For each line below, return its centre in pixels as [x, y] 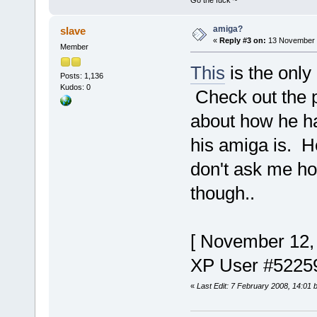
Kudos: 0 [75, 87]
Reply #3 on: [242, 41]
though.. [222, 194]
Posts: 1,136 [81, 75]
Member [74, 47]
